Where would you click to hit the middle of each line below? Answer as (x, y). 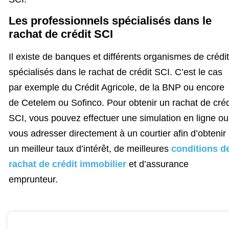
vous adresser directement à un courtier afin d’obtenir (117, 133)
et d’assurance (157, 164)
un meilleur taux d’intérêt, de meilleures (90, 148)
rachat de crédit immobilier (67, 164)
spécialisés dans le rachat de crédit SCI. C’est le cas (116, 72)
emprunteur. (33, 179)
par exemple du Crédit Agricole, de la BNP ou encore (117, 87)
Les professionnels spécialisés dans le (110, 20)
